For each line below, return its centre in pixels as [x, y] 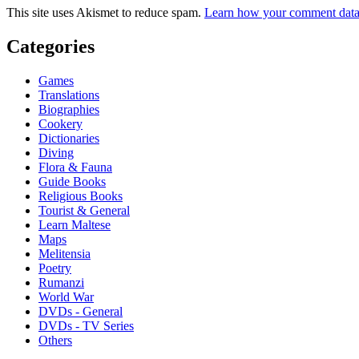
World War [66, 296]
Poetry [55, 268]
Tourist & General [84, 210]
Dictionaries [69, 138]
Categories [50, 46]
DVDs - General [81, 311]
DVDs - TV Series [86, 325]
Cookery [61, 123]
